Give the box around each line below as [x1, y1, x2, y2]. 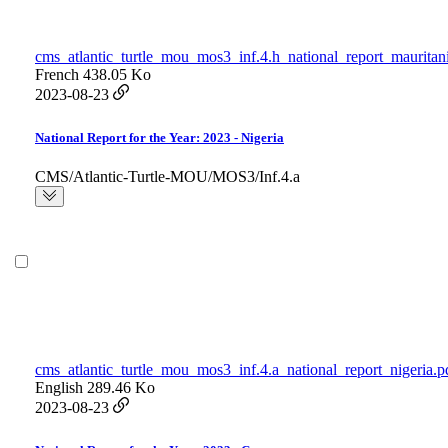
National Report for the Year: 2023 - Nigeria [35, 130, 284, 146]
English [35, 379, 83, 397]
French [35, 66, 79, 84]
